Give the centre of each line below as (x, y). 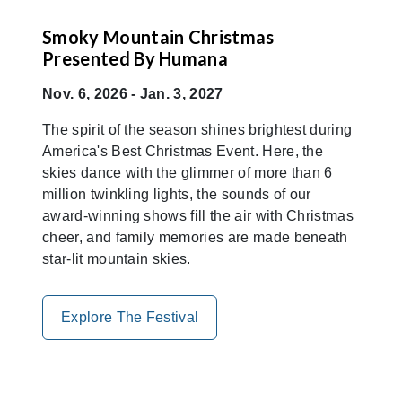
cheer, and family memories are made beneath (195, 237)
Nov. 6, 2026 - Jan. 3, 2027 (133, 93)
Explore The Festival (130, 317)
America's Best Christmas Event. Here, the (183, 151)
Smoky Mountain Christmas (158, 36)
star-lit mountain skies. (117, 258)
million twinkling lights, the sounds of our (177, 194)
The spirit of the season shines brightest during (197, 129)
